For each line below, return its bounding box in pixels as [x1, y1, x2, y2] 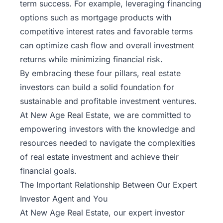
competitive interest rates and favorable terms [20, 26, 193, 36]
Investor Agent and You [20, 193, 108, 204]
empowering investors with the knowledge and [20, 123, 195, 134]
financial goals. [20, 165, 77, 176]
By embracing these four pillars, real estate [20, 68, 181, 78]
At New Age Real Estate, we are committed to [20, 110, 191, 120]
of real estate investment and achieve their [20, 151, 179, 162]
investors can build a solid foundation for [20, 82, 174, 92]
